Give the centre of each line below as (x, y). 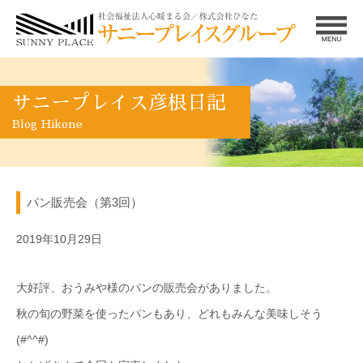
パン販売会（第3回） (84, 203)
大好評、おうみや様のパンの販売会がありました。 (147, 287)
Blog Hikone (47, 124)
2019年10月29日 (59, 239)
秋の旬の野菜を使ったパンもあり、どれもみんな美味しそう (169, 313)
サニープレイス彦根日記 (119, 102)
